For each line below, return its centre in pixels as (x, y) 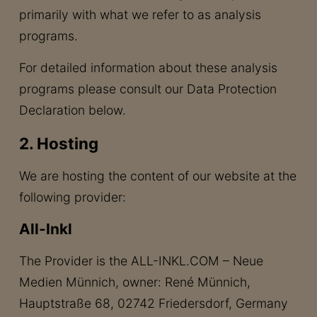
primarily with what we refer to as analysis (140, 15)
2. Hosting (58, 143)
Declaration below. (72, 110)
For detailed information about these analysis (148, 68)
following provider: (72, 197)
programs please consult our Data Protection (148, 89)
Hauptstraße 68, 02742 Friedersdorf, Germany (153, 303)
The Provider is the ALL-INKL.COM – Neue (141, 261)
